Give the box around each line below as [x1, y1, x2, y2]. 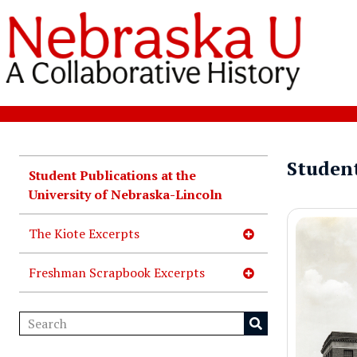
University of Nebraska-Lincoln [29, 186, 222, 204]
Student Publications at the [29, 167, 196, 185]
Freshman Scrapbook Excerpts [29, 264, 205, 282]
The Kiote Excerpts [29, 225, 139, 243]
